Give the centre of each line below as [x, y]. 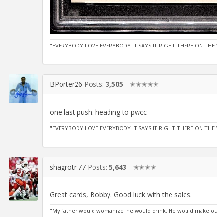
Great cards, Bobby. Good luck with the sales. [121, 195]
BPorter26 [66, 84]
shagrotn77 [68, 167]
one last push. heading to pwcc [98, 112]
